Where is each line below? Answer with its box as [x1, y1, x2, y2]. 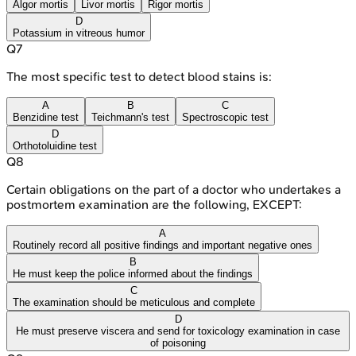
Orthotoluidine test [13, 139, 97, 152]
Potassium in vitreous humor [13, 26, 145, 39]
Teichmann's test [91, 110, 169, 123]
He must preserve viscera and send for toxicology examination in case [16, 324, 340, 337]
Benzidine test [13, 110, 79, 123]
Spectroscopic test [182, 110, 269, 123]
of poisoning [150, 336, 206, 349]
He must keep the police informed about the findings [13, 267, 253, 280]
